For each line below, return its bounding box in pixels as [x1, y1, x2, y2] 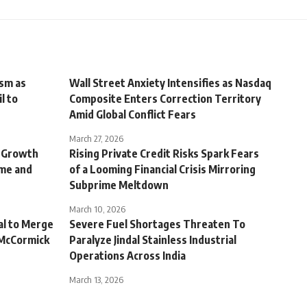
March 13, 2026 [69, 274, 123, 286]
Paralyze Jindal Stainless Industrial [69, 233, 236, 247]
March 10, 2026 [69, 204, 125, 215]
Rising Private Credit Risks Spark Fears [69, 147, 259, 161]
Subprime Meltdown [69, 178, 169, 193]
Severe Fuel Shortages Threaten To [69, 217, 245, 232]
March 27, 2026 [69, 133, 123, 145]
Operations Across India [69, 249, 186, 263]
